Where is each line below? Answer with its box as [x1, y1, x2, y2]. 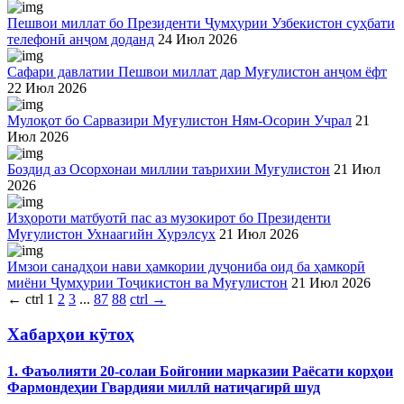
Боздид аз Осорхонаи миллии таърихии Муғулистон [7, 161, 330, 177]
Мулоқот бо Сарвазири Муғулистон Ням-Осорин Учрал [7, 113, 352, 128]
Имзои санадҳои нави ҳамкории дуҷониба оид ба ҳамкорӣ [7, 259, 365, 274]
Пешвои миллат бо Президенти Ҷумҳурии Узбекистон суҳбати [7, 15, 395, 31]
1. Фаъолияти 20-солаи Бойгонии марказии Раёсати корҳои [7, 363, 393, 379]
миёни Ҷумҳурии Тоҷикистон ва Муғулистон [7, 275, 288, 290]
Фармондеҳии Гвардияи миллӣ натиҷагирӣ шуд [7, 379, 320, 395]
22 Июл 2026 [7, 80, 87, 96]
